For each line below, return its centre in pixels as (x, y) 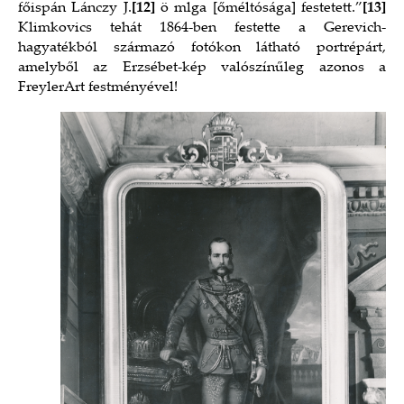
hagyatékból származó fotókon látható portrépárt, (202, 48)
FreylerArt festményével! (98, 87)
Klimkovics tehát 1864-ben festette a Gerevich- (202, 28)
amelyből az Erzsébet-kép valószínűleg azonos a (202, 68)
